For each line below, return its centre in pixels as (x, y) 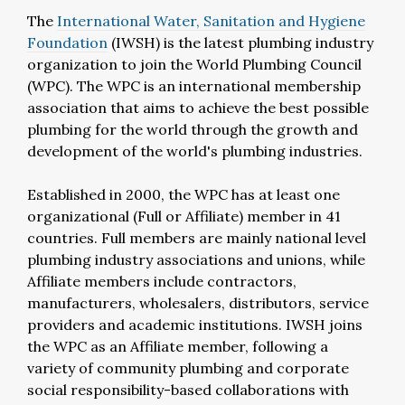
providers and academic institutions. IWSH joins (195, 325)
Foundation (67, 42)
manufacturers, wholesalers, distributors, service (198, 303)
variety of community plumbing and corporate (188, 368)
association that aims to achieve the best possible (198, 108)
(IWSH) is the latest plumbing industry (240, 42)
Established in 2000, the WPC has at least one (184, 194)
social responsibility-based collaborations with (188, 390)
